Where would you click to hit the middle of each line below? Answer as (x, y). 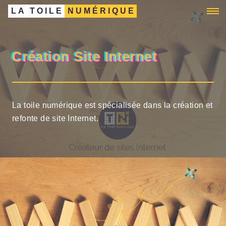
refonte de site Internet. (55, 119)
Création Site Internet (85, 57)
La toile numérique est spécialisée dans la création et (112, 105)
